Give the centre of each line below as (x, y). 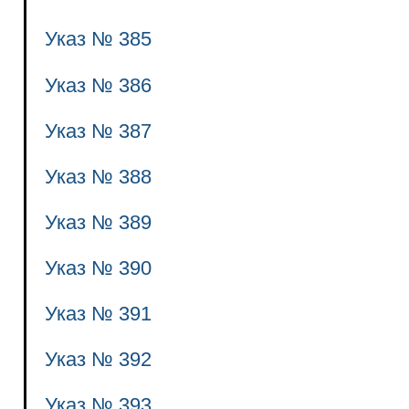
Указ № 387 (98, 131)
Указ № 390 (98, 267)
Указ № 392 (98, 360)
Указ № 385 (98, 39)
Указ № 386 (98, 85)
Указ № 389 (98, 222)
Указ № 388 (98, 176)
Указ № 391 (98, 314)
